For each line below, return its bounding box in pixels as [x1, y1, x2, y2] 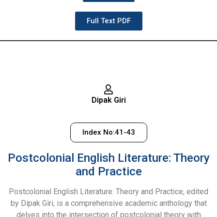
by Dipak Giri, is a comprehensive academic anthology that [10, 198, 207, 208]
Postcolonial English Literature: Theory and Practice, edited [9, 186, 208, 196]
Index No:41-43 [82, 127, 135, 137]
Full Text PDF [86, 16, 131, 25]
